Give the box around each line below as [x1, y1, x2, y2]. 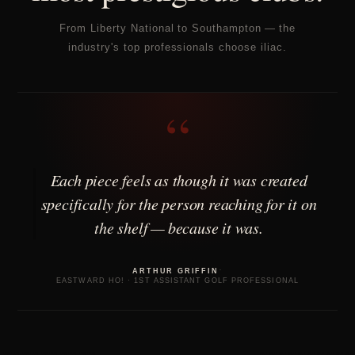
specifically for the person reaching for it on [40, 193, 317, 215]
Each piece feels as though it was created [50, 170, 307, 191]
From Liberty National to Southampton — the [59, 22, 296, 35]
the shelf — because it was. [94, 217, 263, 239]
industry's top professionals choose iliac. [68, 41, 287, 54]
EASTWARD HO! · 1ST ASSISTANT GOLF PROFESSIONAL [56, 277, 299, 285]
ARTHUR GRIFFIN [132, 266, 219, 275]
